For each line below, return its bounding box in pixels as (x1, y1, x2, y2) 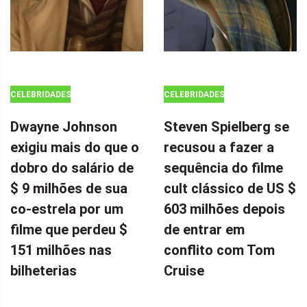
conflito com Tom (164, 242, 275, 259)
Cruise (164, 262, 204, 280)
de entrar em (164, 221, 245, 238)
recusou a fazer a (164, 139, 274, 156)
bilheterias (10, 262, 77, 280)
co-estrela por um (10, 201, 123, 218)
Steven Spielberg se (164, 119, 289, 136)
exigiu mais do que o (10, 139, 139, 156)
